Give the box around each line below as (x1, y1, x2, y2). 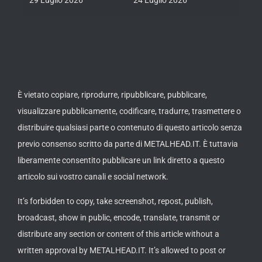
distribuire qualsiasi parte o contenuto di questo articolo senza (17, 122, 242, 132)
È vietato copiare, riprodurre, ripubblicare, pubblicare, (17, 89, 207, 99)
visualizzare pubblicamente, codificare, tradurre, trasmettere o (17, 106, 241, 116)
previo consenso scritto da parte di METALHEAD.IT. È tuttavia (17, 139, 238, 149)
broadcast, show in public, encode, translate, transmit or (17, 212, 220, 222)
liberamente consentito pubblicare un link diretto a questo (17, 155, 225, 165)
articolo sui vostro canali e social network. (17, 171, 168, 181)
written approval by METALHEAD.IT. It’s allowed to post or (17, 245, 226, 255)
